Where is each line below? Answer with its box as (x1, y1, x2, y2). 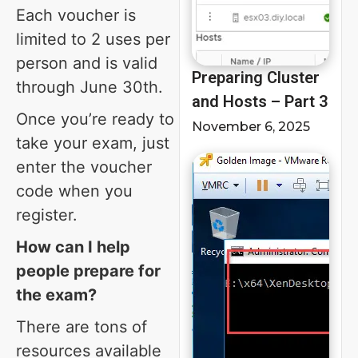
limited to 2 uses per (16, 30, 170, 49)
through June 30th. (16, 78, 163, 97)
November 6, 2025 (192, 119, 310, 134)
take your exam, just (16, 133, 169, 153)
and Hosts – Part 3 (192, 92, 328, 111)
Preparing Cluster (192, 68, 320, 87)
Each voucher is (16, 6, 136, 25)
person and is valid (16, 54, 157, 73)
